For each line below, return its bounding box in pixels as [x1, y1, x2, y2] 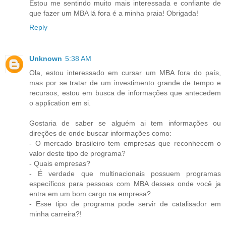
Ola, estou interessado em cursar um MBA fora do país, [29, 69, 221, 77]
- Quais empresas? [29, 159, 90, 168]
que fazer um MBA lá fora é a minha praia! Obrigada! [29, 9, 198, 18]
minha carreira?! [29, 210, 82, 218]
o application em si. [29, 99, 91, 107]
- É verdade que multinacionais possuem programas [29, 169, 221, 178]
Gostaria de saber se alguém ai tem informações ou [29, 119, 221, 128]
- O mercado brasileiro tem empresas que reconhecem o [29, 139, 221, 148]
